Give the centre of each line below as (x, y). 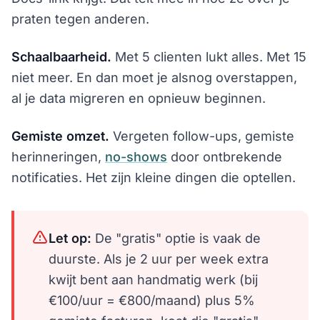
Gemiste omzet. (60, 136)
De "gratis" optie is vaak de (176, 238)
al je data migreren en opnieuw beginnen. (139, 98)
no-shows (136, 156)
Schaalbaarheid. (61, 56)
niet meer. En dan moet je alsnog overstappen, (154, 77)
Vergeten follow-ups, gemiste (202, 136)
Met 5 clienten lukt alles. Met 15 (209, 56)
